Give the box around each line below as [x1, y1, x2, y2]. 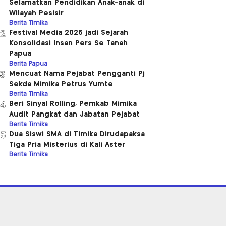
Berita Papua [9, 61, 47, 67]
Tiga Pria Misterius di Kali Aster [9, 141, 125, 148]
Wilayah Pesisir [9, 9, 64, 17]
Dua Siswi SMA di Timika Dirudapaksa [9, 130, 145, 138]
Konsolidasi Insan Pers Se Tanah [9, 39, 128, 47]
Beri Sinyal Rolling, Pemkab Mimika [9, 100, 137, 107]
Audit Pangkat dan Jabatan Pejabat [9, 110, 140, 118]
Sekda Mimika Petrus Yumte [9, 80, 113, 88]
